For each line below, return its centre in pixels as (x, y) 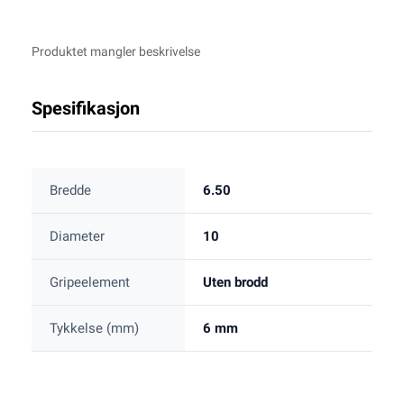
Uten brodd (235, 283)
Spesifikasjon (86, 109)
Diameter (77, 237)
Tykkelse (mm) (94, 329)
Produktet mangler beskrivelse (116, 52)
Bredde (70, 191)
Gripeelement (90, 283)
